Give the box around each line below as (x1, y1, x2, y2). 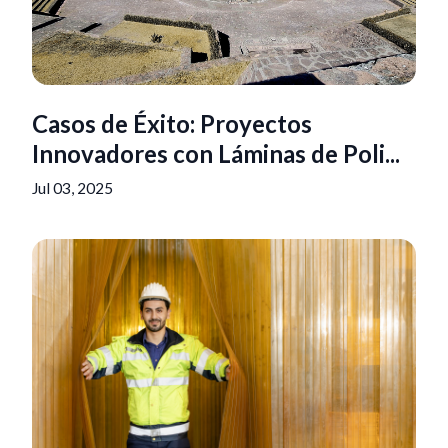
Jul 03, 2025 (32, 179, 113, 197)
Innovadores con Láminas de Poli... (32, 139, 400, 168)
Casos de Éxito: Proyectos (32, 109, 312, 138)
